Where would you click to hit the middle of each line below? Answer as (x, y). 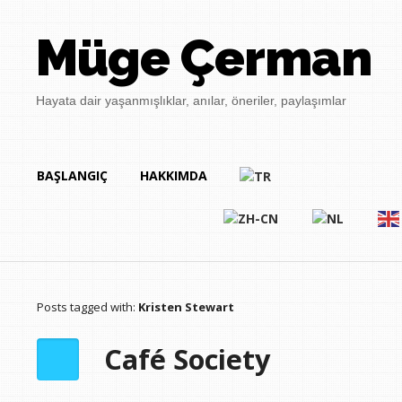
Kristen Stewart (186, 306)
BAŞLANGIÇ (72, 175)
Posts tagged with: (87, 306)
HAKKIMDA (173, 175)
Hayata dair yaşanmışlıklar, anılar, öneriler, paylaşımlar (192, 100)
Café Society (187, 358)
